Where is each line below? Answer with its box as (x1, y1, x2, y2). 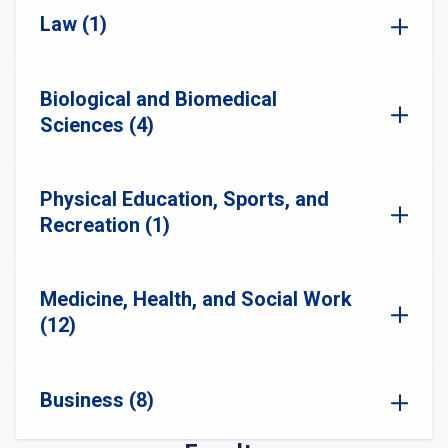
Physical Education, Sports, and (40, 187, 329, 211)
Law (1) (40, 12, 107, 36)
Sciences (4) (40, 113, 154, 137)
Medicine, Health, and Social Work (40, 287, 352, 311)
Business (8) (40, 388, 154, 412)
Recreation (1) (40, 213, 170, 237)
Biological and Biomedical (40, 87, 277, 111)
